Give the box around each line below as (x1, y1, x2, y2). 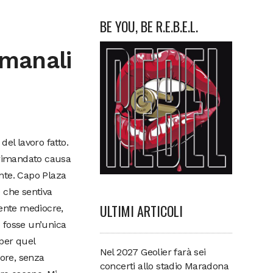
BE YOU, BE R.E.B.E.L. (99, 16, 198, 36)
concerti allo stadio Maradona (99, 260, 229, 272)
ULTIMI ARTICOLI (99, 200, 183, 221)
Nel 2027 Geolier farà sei (99, 246, 206, 258)
